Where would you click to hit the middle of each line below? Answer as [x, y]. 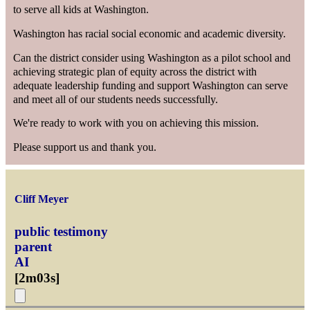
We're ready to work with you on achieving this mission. [136, 123]
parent [34, 246]
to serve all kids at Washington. [81, 10]
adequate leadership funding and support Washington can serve [151, 85]
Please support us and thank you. [85, 147]
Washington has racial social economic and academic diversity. [150, 33]
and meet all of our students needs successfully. [116, 99]
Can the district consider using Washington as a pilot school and [152, 57]
